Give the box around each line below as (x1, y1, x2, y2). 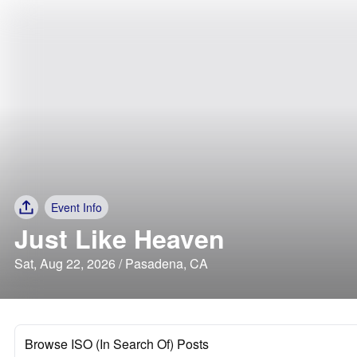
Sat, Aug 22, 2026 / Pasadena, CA (14, 254, 208, 273)
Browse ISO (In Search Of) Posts (25, 335, 209, 353)
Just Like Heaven (14, 220, 225, 257)
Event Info (51, 199, 102, 215)
